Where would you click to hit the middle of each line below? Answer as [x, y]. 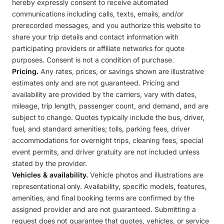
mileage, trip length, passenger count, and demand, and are [110, 106]
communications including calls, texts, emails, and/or [98, 14]
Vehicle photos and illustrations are [146, 175]
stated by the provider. [49, 163]
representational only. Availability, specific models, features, [109, 186]
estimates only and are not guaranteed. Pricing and [96, 83]
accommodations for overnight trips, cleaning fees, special [107, 140]
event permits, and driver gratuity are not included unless [106, 152]
